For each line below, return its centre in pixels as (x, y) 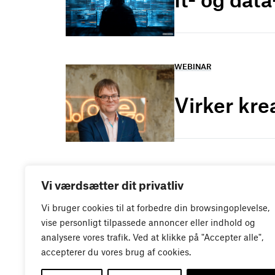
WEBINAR (193, 66)
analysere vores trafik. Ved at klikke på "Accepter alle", (152, 237)
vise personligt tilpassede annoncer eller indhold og (148, 222)
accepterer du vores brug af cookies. (116, 252)
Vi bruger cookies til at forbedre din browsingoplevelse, (155, 207)
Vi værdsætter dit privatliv (112, 185)
